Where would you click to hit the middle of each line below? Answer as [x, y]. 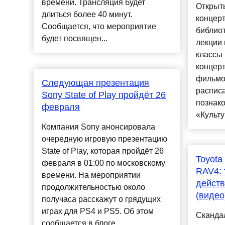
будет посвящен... [75, 39]
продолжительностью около [94, 187]
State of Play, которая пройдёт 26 [103, 151]
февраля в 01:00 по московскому [104, 163]
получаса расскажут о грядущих [101, 199]
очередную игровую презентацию [105, 139]
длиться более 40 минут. [87, 15]
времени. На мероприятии [91, 175]
